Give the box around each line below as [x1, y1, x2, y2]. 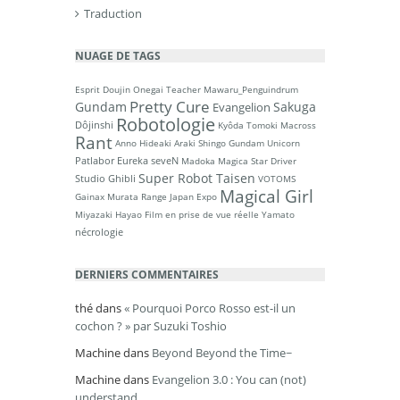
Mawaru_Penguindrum [204, 83, 298, 96]
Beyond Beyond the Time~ [152, 345, 292, 361]
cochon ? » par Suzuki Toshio [75, 318, 227, 334]
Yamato [262, 208, 295, 221]
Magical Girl [220, 185, 313, 207]
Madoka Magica [181, 154, 248, 167]
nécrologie [75, 225, 123, 238]
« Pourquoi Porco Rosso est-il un [124, 300, 296, 316]
